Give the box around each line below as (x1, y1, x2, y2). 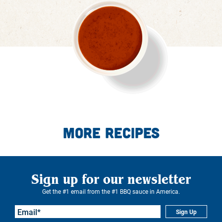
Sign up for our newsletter (31, 171, 191, 187)
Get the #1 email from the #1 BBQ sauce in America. (42, 187, 180, 195)
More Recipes (62, 123, 160, 141)
